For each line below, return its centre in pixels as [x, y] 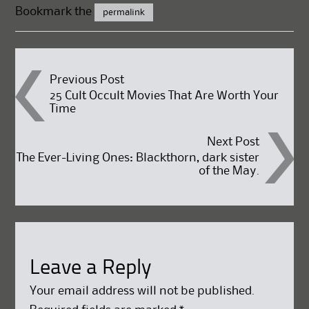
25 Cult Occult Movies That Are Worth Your [165, 96]
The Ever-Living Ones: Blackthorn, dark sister [138, 158]
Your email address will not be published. [142, 291]
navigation [89, 126]
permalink [124, 12]
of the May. [229, 171]
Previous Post [87, 80]
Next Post [233, 142]
